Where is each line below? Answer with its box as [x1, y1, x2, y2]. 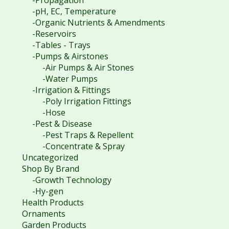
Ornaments [21, 208, 65, 219]
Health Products [21, 196, 84, 208]
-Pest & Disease [32, 118, 92, 129]
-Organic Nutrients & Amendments [32, 16, 165, 28]
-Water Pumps [42, 73, 98, 84]
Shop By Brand [21, 163, 79, 174]
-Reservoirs [32, 28, 76, 39]
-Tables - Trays [32, 39, 90, 51]
